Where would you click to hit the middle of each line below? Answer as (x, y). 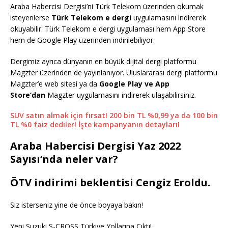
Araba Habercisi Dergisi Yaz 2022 (95, 146)
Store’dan (28, 95)
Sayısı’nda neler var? (64, 159)
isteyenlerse (31, 17)
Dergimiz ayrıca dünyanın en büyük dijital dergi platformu (103, 61)
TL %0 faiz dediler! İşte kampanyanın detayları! (95, 124)
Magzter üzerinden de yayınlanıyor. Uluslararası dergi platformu (114, 72)
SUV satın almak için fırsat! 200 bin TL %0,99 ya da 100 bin (114, 115)
